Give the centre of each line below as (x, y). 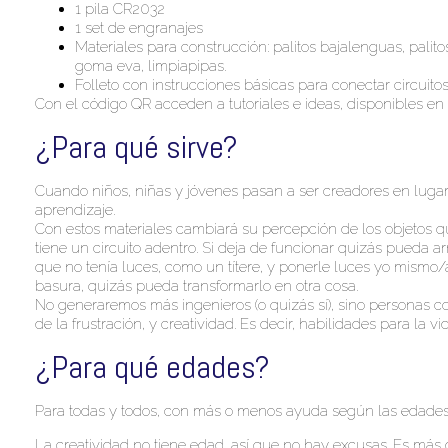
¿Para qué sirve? (136, 146)
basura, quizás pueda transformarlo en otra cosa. (196, 285)
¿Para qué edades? (152, 367)
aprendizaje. (75, 209)
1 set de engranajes (139, 27)
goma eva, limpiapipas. (150, 65)
